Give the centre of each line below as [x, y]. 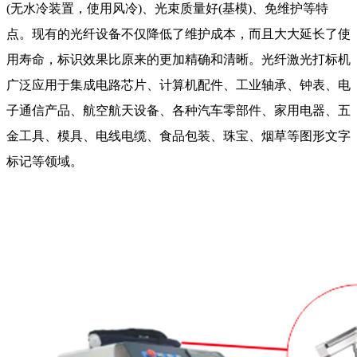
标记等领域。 [45, 162]
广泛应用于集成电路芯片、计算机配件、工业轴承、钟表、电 [178, 85]
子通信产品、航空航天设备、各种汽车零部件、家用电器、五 [178, 111]
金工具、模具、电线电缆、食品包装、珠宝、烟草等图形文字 [178, 136]
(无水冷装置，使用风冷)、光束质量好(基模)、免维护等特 [167, 9]
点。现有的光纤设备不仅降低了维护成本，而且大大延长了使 [178, 34]
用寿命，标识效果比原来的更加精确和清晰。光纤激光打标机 [178, 60]
